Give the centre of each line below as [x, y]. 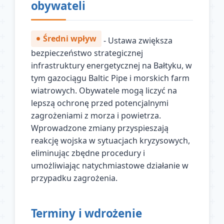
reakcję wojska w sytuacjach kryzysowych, [110, 140]
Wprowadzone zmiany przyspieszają [99, 128]
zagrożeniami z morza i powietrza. [96, 115]
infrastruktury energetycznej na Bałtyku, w [111, 65]
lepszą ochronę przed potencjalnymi [99, 103]
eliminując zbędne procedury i [88, 153]
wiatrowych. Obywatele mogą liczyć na [104, 90]
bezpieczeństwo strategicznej [87, 53]
